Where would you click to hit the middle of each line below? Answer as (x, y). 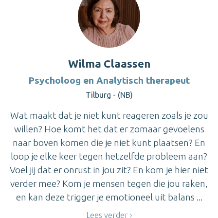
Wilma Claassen (109, 63)
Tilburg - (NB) (109, 95)
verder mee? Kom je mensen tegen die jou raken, (109, 183)
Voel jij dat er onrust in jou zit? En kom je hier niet (109, 170)
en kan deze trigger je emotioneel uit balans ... (109, 197)
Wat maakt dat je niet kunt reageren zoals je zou (109, 115)
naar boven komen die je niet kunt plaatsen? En (109, 142)
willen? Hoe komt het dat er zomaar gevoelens (109, 129)
